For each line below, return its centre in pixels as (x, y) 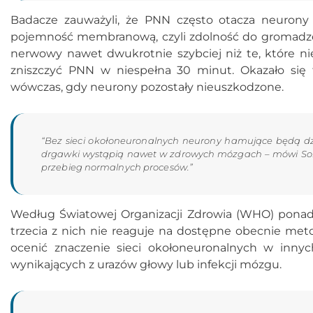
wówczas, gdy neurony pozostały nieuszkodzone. (147, 87)
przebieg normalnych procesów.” (117, 167)
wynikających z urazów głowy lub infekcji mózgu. (146, 264)
